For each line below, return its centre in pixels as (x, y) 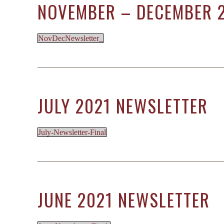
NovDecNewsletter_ (70, 38)
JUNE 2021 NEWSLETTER (124, 199)
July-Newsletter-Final (72, 132)
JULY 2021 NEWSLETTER (123, 105)
